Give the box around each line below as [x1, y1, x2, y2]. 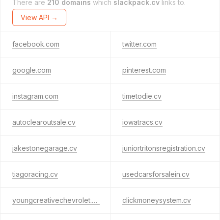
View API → [21, 13, 58, 22]
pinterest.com [122, 66, 166, 74]
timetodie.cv [122, 92, 162, 100]
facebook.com [12, 40, 59, 48]
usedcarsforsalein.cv [122, 170, 190, 178]
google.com [12, 66, 51, 74]
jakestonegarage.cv [12, 144, 77, 152]
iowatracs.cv [122, 118, 163, 126]
